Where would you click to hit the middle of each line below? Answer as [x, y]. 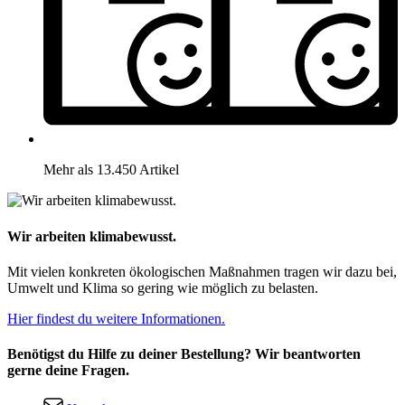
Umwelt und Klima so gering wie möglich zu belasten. [163, 287]
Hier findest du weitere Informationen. [116, 318]
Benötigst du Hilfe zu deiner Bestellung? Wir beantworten [184, 354]
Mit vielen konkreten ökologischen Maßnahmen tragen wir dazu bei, [202, 271]
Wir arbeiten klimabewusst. [92, 236]
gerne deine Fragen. [68, 371]
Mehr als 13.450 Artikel [111, 170]
